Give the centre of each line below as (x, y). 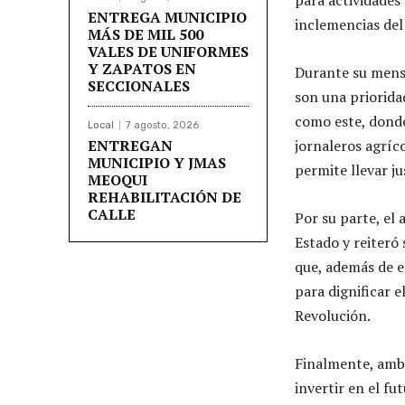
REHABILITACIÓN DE (165, 197)
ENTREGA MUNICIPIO (167, 17)
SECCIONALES (139, 85)
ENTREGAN (130, 145)
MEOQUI (118, 179)
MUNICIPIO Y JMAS (157, 162)
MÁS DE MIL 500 (146, 34)
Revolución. (333, 315)
